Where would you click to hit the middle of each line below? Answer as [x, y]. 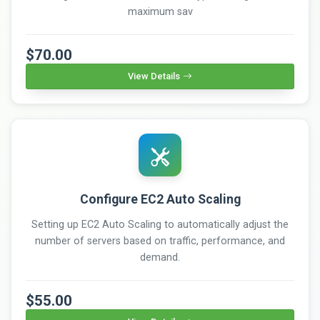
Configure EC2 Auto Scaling [160, 199]
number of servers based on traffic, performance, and [160, 241]
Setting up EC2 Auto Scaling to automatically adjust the [160, 224]
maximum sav [160, 11]
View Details [154, 76]
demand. [160, 257]
